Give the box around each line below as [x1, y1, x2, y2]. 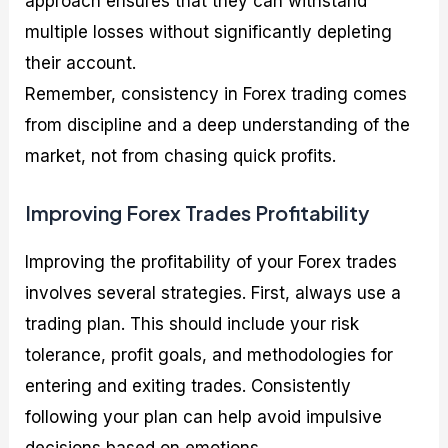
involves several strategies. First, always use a [25, 282, 402, 303]
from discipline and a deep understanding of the [25, 114, 411, 135]
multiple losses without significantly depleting [25, 21, 393, 42]
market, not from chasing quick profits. [25, 145, 337, 166]
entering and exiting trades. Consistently [25, 375, 352, 396]
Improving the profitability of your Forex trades [25, 251, 398, 272]
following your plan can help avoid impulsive [25, 406, 383, 427]
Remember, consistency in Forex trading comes [25, 83, 408, 104]
